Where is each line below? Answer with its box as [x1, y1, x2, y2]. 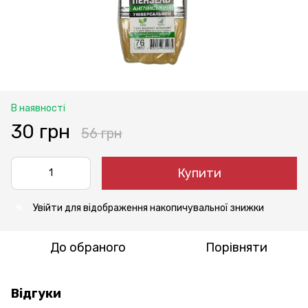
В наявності [11, 102, 65, 114]
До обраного [50, 239, 126, 255]
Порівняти [206, 239, 267, 255]
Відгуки [11, 285, 61, 301]
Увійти [33, 201, 63, 214]
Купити [177, 165, 221, 181]
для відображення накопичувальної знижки [63, 201, 264, 214]
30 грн [11, 120, 70, 143]
